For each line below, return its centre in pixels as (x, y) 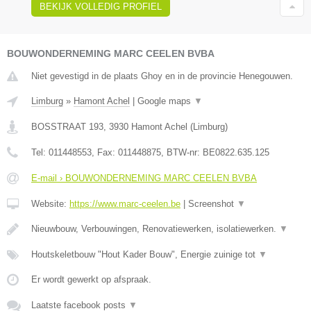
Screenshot (212, 203)
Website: (50, 203)
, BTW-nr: (182, 152)
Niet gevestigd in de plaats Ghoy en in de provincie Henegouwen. (162, 76)
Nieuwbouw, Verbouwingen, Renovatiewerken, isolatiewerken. (155, 228)
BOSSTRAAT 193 (67, 126)
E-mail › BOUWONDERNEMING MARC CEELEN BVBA (144, 178)
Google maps (166, 101)
